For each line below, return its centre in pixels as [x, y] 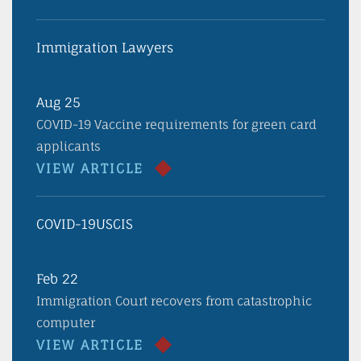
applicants [68, 146]
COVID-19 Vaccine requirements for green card [176, 124]
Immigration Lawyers [105, 48]
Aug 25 [58, 102]
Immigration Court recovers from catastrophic [174, 301]
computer [66, 323]
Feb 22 [57, 279]
